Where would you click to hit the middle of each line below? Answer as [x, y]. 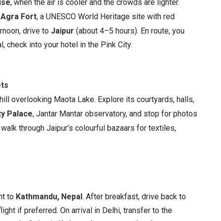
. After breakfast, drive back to [134, 197]
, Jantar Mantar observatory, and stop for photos [115, 114]
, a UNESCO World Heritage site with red [106, 17]
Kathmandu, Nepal [49, 197]
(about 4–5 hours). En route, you [129, 31]
